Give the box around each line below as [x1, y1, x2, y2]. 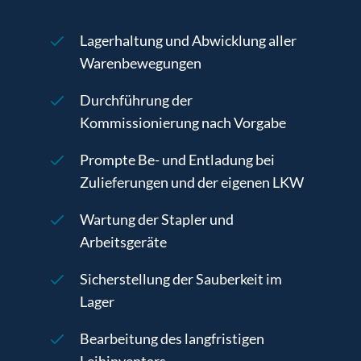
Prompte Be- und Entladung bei [80, 150, 276, 168]
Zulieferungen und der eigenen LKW [80, 172, 305, 191]
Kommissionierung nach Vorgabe [80, 113, 287, 131]
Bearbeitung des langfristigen [80, 329, 265, 347]
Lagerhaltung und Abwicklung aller [80, 31, 297, 49]
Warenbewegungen [80, 53, 202, 72]
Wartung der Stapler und [80, 210, 234, 228]
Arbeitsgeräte [80, 232, 168, 251]
